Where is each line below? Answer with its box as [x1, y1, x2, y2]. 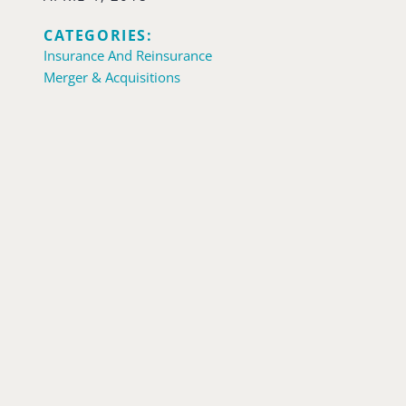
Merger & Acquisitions [43, 67, 180, 86]
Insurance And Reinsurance [43, 45, 212, 64]
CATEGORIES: [43, 24, 153, 45]
